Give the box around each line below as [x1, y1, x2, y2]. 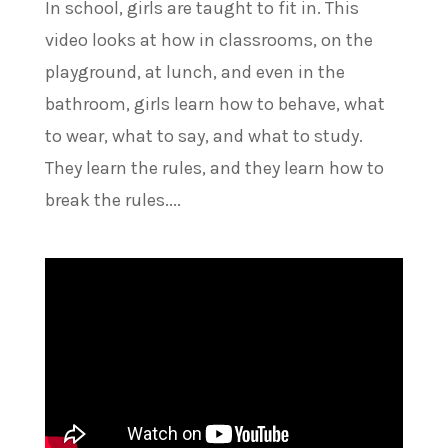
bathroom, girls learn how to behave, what [44, 92, 385, 115]
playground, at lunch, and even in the [44, 60, 345, 83]
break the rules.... [44, 188, 181, 211]
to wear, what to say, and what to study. [44, 124, 363, 147]
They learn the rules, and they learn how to [44, 156, 384, 179]
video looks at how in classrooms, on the [44, 28, 373, 51]
